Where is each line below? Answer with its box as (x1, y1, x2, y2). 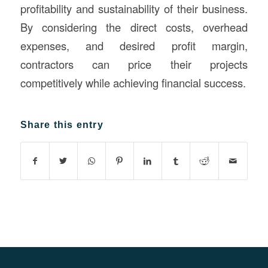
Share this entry (20, 119, 103, 130)
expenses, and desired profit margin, (20, 38, 248, 54)
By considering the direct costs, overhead (20, 19, 248, 35)
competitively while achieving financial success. (20, 75, 246, 91)
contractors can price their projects (20, 56, 248, 72)
